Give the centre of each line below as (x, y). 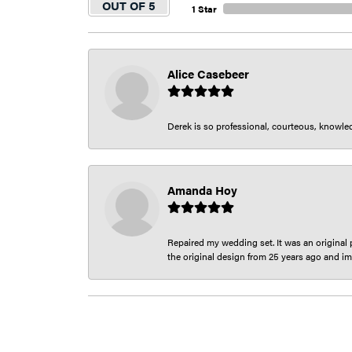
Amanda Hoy (202, 190)
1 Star (204, 9)
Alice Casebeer (208, 74)
